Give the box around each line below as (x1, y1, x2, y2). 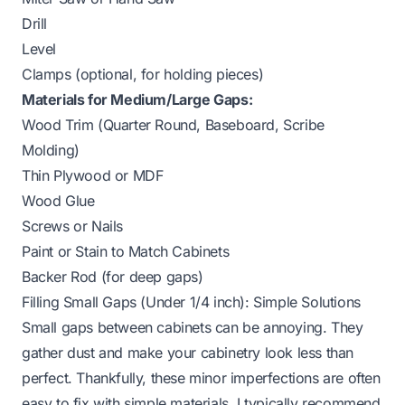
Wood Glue (22, 191, 95, 210)
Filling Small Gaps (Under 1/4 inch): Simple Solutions (22, 292, 361, 311)
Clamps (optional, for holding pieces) (22, 64, 264, 83)
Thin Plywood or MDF (22, 165, 164, 184)
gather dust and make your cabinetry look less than (22, 343, 354, 362)
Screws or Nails (22, 216, 123, 235)
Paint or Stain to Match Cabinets (22, 241, 230, 260)
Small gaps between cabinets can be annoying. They (22, 317, 363, 336)
